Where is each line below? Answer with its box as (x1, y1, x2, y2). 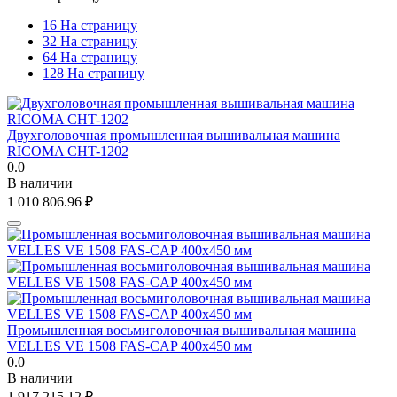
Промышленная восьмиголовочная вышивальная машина (7, 322, 356, 338)
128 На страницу (43, 65, 144, 81)
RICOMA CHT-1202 (7, 143, 128, 159)
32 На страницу (43, 33, 137, 49)
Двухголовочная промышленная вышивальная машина (7, 127, 340, 143)
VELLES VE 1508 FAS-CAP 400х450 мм (7, 338, 252, 354)
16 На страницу (43, 17, 137, 33)
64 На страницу (43, 49, 137, 65)
